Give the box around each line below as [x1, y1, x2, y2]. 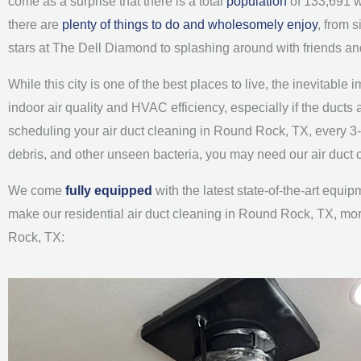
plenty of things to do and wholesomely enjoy [62, 17, 317, 31]
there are [8, 17, 62, 31]
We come [8, 183, 65, 197]
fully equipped [65, 183, 156, 197]
